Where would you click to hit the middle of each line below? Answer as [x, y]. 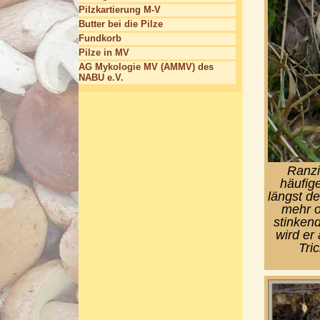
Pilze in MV [104, 52]
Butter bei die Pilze [121, 24]
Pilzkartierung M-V [120, 10]
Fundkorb [100, 38]
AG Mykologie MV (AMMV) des [146, 67]
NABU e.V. [101, 77]
